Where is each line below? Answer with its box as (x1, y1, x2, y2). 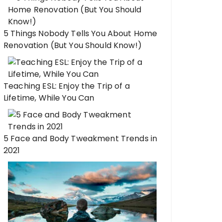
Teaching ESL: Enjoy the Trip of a (3, 80, 130, 92)
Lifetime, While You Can (3, 92, 95, 104)
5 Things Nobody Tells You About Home (3, 28, 158, 39)
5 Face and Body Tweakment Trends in (3, 133, 158, 144)
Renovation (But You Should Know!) (3, 40, 142, 51)
